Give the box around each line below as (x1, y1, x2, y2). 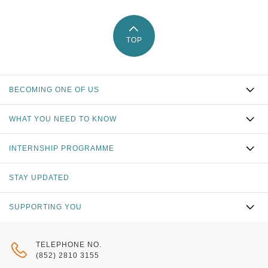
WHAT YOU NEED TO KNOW (9, 115, 117, 123)
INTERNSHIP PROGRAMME (9, 144, 114, 153)
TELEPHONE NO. (36, 240, 102, 249)
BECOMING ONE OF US (9, 86, 99, 94)
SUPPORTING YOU (9, 203, 82, 211)
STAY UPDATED (9, 173, 69, 182)
